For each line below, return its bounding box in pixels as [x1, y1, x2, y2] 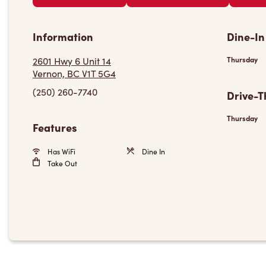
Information [33, 29, 93, 44]
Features [33, 120, 77, 135]
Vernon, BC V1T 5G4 [33, 67, 116, 80]
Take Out [46, 159, 77, 168]
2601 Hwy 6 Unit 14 [33, 55, 111, 67]
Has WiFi [46, 147, 75, 156]
